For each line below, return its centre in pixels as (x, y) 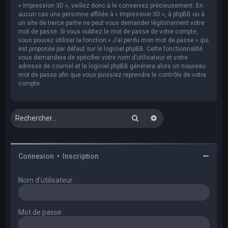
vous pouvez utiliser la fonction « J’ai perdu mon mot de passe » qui (114, 40)
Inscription (81, 156)
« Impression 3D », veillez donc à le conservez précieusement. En (111, 5)
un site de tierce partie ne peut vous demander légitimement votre (112, 23)
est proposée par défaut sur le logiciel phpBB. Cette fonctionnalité (111, 49)
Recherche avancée (190, 117)
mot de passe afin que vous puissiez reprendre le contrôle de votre (112, 75)
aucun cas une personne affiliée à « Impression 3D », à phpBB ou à (112, 14)
